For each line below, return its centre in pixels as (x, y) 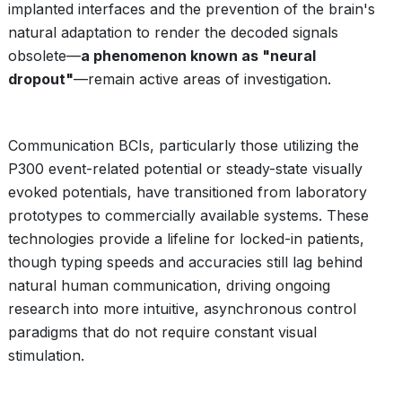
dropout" (41, 79)
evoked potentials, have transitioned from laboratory (188, 192)
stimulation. (46, 355)
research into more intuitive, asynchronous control (182, 309)
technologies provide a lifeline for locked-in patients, (186, 239)
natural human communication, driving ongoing (169, 285)
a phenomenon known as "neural (198, 56)
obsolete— (44, 56)
